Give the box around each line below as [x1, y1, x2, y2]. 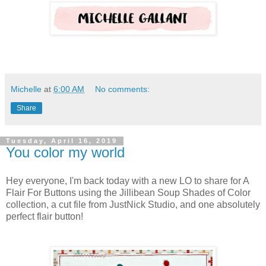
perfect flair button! [6, 211, 83, 222]
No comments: [95, 84, 150, 94]
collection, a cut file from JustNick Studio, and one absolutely [6, 199, 260, 210]
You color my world [6, 144, 125, 161]
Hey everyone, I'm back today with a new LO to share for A [6, 176, 249, 186]
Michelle [11, 84, 42, 94]
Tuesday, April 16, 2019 [6, 137, 118, 145]
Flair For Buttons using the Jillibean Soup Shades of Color [6, 188, 251, 198]
